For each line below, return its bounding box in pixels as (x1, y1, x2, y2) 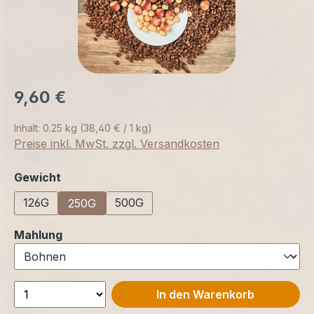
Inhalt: (14, 122, 43, 135)
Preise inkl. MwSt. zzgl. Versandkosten (14, 137, 219, 151)
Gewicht (14, 170, 61, 185)
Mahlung (14, 228, 62, 243)
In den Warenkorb (156, 287, 255, 302)
